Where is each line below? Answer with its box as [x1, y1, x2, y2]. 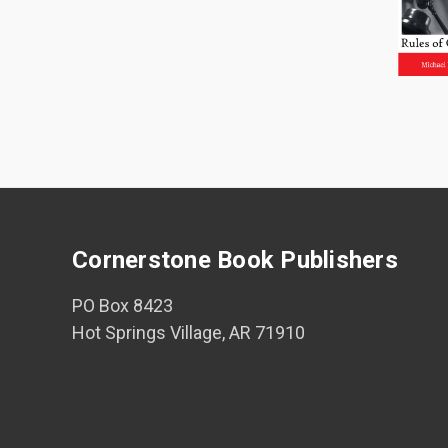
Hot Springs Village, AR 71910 [72, 321, 305, 343]
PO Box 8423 [72, 294, 173, 316]
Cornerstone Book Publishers [72, 245, 398, 274]
